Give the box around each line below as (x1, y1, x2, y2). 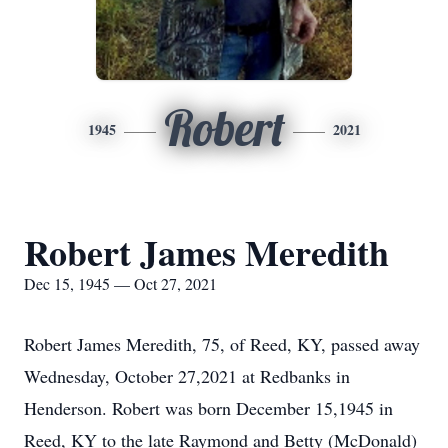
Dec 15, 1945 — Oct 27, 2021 (24, 273, 217, 294)
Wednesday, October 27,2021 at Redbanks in (24, 364, 350, 388)
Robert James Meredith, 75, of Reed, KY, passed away (24, 332, 420, 356)
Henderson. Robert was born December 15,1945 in (24, 396, 393, 420)
